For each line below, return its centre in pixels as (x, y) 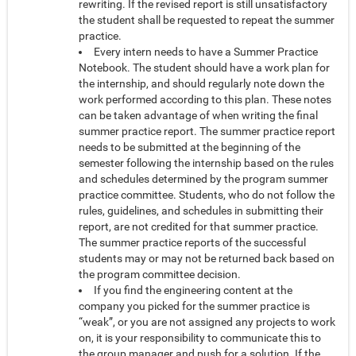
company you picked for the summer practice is (194, 306)
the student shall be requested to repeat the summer (207, 20)
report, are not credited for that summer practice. (199, 227)
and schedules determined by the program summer (203, 179)
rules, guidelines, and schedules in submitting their (201, 211)
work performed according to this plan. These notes (205, 100)
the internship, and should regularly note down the (201, 84)
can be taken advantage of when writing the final (198, 116)
